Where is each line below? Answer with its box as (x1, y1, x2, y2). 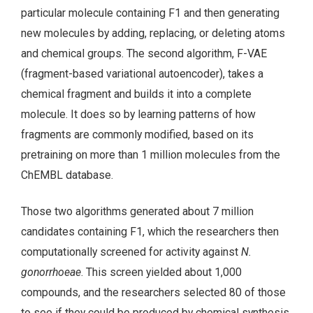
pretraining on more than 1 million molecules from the (21, 147, 280, 161)
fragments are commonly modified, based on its (21, 127, 254, 141)
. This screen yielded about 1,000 (81, 265, 242, 279)
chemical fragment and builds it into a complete (21, 87, 252, 101)
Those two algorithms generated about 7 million (21, 205, 254, 219)
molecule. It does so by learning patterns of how (21, 107, 256, 121)
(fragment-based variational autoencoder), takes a (21, 66, 263, 80)
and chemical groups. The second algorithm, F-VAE (21, 46, 267, 60)
